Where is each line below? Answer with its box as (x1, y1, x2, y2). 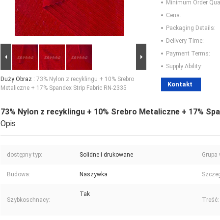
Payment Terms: (166, 50, 210, 57)
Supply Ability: (166, 63, 202, 70)
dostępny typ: (7, 151, 42, 159)
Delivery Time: (166, 37, 204, 45)
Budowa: (7, 171, 30, 178)
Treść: (202, 196, 219, 204)
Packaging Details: (166, 25, 216, 32)
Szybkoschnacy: (7, 196, 50, 204)
